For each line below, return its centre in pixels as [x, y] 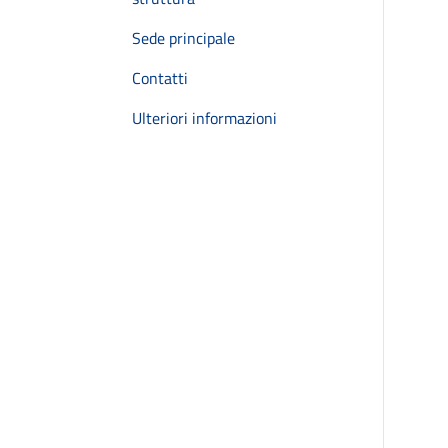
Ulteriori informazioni [204, 118]
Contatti [160, 78]
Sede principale [183, 38]
